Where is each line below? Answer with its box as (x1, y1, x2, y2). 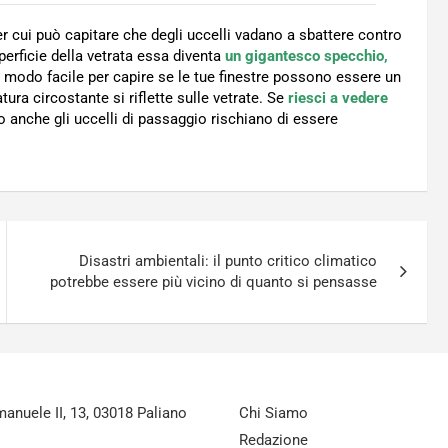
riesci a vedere (288, 89, 388, 108)
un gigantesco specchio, (225, 47, 388, 66)
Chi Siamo (239, 404, 308, 423)
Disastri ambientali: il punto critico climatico (79, 252, 378, 271)
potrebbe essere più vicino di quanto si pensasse (50, 273, 378, 292)
